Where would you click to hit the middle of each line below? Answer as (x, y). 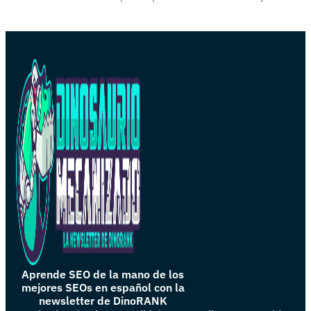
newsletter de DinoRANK (103, 300)
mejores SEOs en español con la (103, 287)
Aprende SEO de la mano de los (103, 274)
